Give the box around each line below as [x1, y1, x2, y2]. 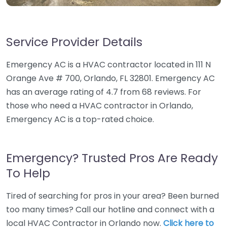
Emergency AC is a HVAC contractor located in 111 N [6, 59, 211, 70]
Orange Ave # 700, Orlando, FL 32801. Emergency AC [6, 72, 215, 84]
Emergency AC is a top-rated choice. [6, 113, 154, 125]
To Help [6, 165, 50, 181]
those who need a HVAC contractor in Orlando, [6, 100, 193, 111]
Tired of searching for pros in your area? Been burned [6, 190, 219, 202]
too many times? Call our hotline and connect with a [6, 204, 214, 215]
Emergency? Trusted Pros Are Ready [6, 149, 218, 166]
